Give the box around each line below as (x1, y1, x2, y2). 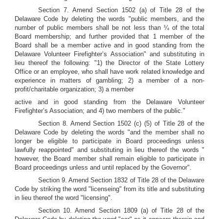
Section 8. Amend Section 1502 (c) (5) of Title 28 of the (38, 120, 204, 127)
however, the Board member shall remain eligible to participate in (15, 155, 204, 162)
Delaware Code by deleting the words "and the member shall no (15, 129, 204, 136)
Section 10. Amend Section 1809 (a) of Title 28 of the (38, 207, 204, 214)
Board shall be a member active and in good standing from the (15, 42, 204, 49)
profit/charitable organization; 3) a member (15, 86, 134, 93)
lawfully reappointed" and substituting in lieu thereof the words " (15, 146, 204, 153)
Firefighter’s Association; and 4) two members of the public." (15, 107, 185, 114)
